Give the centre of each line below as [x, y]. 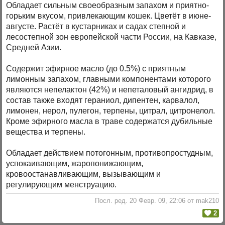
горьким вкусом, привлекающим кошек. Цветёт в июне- [109, 16]
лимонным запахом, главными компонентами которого [109, 79]
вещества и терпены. [46, 132]
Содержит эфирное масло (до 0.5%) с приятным [96, 69]
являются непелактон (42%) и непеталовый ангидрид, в [110, 90]
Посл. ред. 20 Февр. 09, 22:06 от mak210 [157, 200]
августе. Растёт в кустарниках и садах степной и [96, 27]
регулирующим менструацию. [62, 185]
